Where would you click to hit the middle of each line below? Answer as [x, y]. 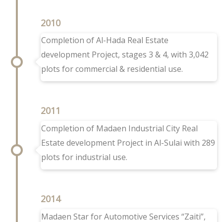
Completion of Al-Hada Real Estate [105, 40]
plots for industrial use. [84, 157]
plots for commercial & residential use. [112, 69]
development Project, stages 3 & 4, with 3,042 [125, 55]
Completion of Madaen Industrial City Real [119, 128]
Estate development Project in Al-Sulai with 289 [128, 143]
